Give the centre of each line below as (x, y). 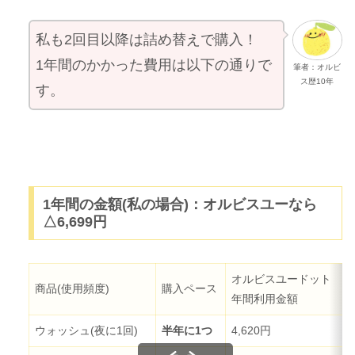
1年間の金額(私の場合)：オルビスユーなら (179, 205)
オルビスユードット (282, 279)
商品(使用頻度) (73, 289)
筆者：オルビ (317, 67)
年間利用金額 (265, 299)
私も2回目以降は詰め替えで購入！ (147, 39)
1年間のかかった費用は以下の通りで (154, 65)
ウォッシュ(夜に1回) (87, 331)
